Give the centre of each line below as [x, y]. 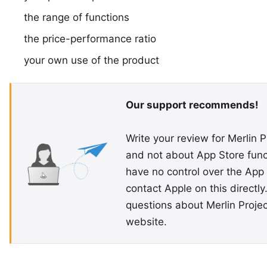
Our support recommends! [192, 105]
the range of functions [77, 18]
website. [146, 222]
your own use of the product [91, 60]
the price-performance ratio [90, 39]
